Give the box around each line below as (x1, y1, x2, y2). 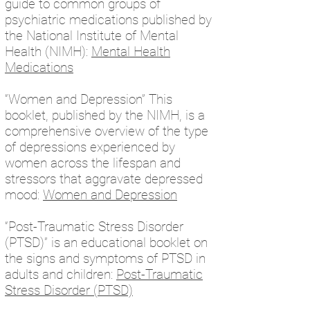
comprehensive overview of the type (5, 123, 208, 139)
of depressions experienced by (5, 139, 175, 155)
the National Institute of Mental (5, 28, 179, 44)
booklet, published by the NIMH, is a (5, 107, 205, 123)
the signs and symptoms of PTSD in (5, 250, 206, 266)
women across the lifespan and (5, 155, 181, 171)
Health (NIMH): (5, 44, 91, 60)
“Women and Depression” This (5, 91, 172, 107)
